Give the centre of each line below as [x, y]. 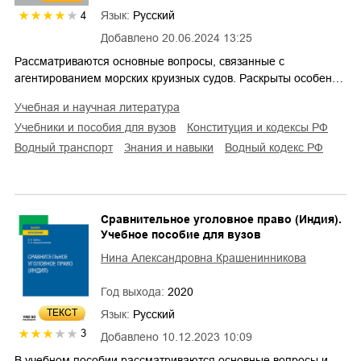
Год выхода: [134, 291]
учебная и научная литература [101, 107]
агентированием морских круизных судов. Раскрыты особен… [179, 78]
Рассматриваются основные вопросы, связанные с [149, 61]
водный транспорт [67, 147]
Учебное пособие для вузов [181, 234]
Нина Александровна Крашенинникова [203, 257]
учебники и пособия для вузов [99, 127]
